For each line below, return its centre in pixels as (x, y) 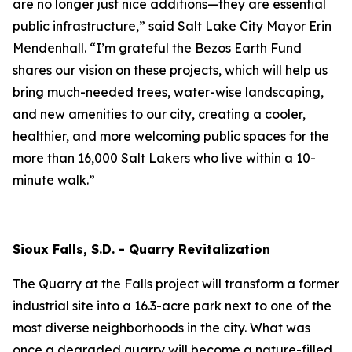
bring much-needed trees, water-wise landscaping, (168, 92)
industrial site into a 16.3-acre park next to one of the (172, 306)
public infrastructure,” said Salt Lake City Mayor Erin (172, 26)
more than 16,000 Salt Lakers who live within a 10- (164, 158)
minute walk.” (54, 180)
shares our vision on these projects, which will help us (170, 70)
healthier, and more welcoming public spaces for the (171, 136)
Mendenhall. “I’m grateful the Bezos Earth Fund (157, 48)
